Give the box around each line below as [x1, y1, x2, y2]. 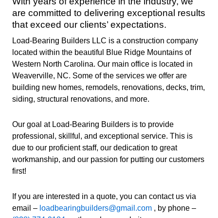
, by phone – [152, 204, 196, 213]
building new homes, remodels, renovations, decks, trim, [12, 83, 205, 92]
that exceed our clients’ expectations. [12, 19, 166, 30]
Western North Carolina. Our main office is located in [12, 60, 193, 69]
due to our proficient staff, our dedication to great [12, 144, 177, 152]
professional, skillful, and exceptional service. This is [12, 132, 193, 141]
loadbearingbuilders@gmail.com [39, 204, 152, 213]
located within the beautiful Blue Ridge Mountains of [12, 48, 191, 57]
